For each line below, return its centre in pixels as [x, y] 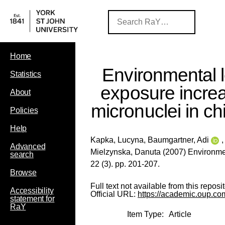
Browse [23, 173]
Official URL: [114, 194]
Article [180, 214]
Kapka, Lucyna [117, 140]
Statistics [26, 74]
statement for [32, 199]
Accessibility [32, 191]
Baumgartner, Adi [178, 140]
